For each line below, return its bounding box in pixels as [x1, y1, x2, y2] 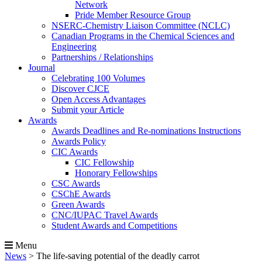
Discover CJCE [51, 84, 109, 94]
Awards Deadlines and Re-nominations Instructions [51, 126, 241, 136]
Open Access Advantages [51, 94, 146, 104]
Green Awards [51, 199, 105, 209]
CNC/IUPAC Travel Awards [51, 210, 158, 220]
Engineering [51, 42, 96, 51]
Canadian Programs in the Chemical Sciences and [51, 31, 235, 41]
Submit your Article [51, 105, 124, 115]
